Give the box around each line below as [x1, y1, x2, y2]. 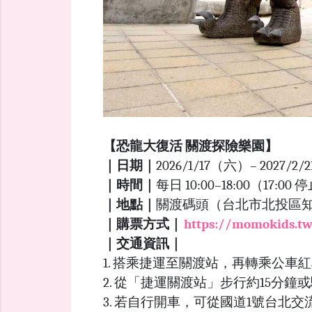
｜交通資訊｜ [103, 235, 182, 251]
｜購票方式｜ [103, 216, 182, 232]
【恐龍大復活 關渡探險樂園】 [103, 138, 278, 154]
